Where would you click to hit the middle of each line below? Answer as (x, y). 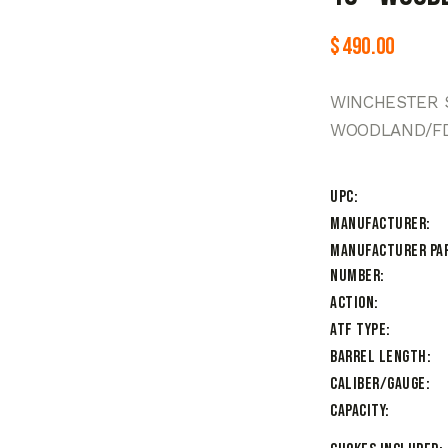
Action (352, 303)
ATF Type (358, 330)
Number (355, 276)
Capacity (357, 411)
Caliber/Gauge (378, 384)
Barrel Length (378, 357)
